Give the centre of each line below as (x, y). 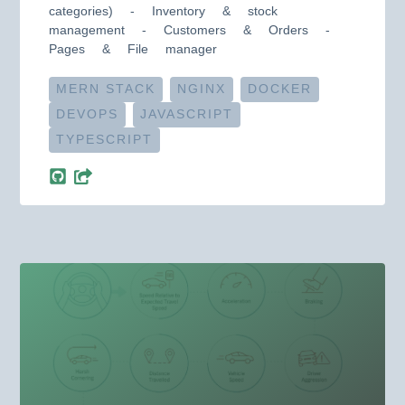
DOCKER (280, 89)
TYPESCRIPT (105, 140)
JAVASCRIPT (187, 114)
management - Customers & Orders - (190, 30)
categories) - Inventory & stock (164, 11)
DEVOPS (88, 114)
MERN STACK (106, 89)
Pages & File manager (133, 49)
